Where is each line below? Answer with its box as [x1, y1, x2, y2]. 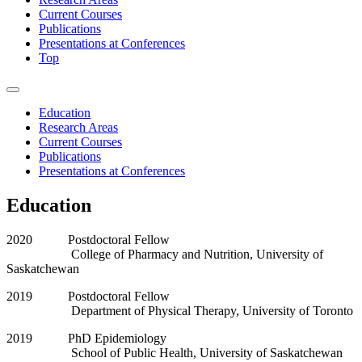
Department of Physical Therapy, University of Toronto [6, 303, 353, 318]
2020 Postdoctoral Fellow [6, 232, 170, 246]
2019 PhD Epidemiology [6, 330, 166, 345]
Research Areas [39, 120, 118, 134]
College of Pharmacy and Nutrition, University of [6, 246, 323, 261]
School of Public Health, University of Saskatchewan [6, 345, 343, 360]
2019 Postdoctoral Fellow [6, 288, 170, 303]
